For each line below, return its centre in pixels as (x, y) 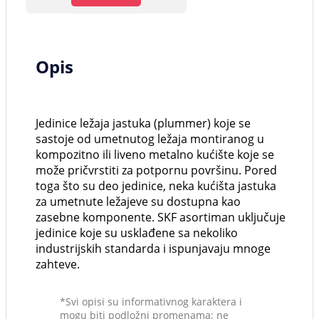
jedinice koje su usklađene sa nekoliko (137, 233)
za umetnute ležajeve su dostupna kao (138, 202)
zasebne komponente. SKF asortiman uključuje (161, 218)
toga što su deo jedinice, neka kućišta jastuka (156, 186)
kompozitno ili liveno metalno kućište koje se (155, 155)
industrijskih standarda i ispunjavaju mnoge (153, 249)
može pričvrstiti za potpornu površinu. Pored (156, 171)
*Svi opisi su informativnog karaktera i (151, 302)
